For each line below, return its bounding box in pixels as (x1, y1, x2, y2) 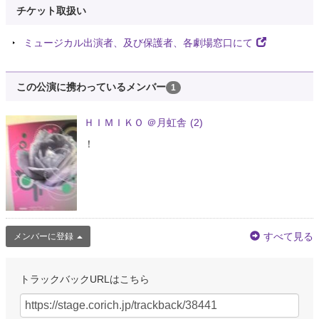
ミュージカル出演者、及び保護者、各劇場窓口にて (23, 37, 253, 49)
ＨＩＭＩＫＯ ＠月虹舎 (84, 117, 187, 129)
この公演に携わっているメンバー (16, 81, 166, 93)
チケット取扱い (16, 5, 86, 17)
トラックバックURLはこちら (20, 273, 150, 286)
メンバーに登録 (14, 231, 73, 242)
